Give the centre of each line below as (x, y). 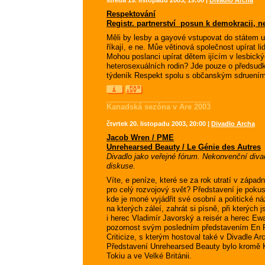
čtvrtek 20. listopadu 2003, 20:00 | (159, 124)
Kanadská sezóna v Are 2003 (159, 107)
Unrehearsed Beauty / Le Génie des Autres (184, 147)
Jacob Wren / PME (140, 138)
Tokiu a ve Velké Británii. (149, 256)
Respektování (131, 14)
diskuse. (121, 166)
